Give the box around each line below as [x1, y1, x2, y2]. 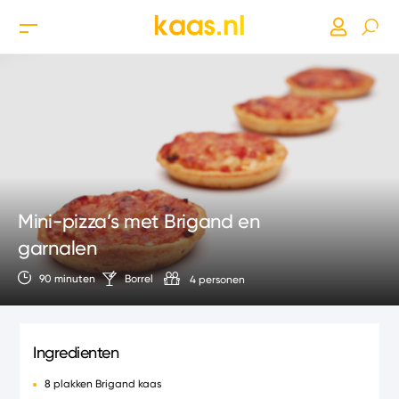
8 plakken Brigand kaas [45, 377, 162, 390]
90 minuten [39, 272, 95, 285]
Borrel [125, 272, 153, 285]
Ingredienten [33, 343, 119, 362]
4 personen [190, 272, 245, 286]
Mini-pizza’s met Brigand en [18, 209, 260, 233]
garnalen [18, 236, 97, 260]
